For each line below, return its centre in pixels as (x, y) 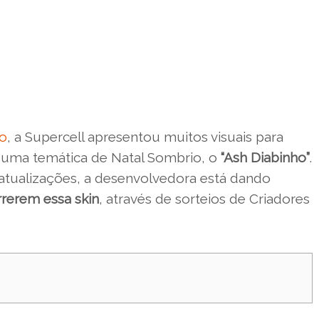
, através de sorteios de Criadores (204, 198)
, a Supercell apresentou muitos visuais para (145, 136)
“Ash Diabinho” (263, 157)
